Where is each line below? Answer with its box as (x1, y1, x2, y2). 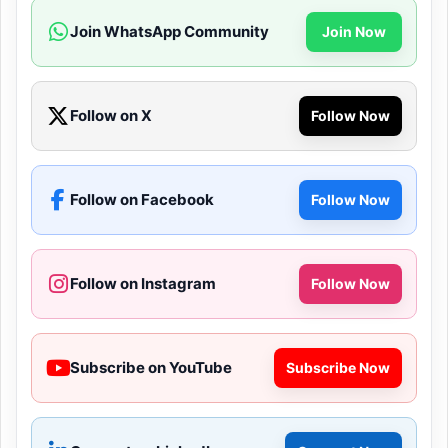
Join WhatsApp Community (70, 21, 269, 41)
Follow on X (70, 105, 152, 125)
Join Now (322, 22, 386, 40)
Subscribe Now (286, 358, 390, 376)
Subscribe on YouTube (70, 357, 232, 377)
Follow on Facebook (70, 189, 214, 209)
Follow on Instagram (70, 273, 216, 293)
